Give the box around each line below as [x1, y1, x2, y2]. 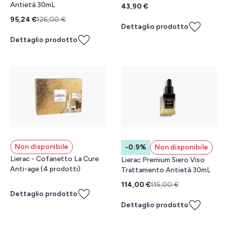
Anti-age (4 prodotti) [10, 165, 81, 173]
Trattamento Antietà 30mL [121, 166, 211, 174]
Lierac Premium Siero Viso [121, 156, 205, 164]
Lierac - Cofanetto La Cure [10, 155, 99, 163]
